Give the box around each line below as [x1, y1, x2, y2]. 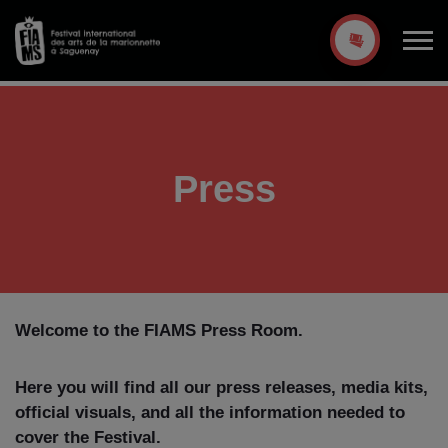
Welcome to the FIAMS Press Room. [15, 321, 303, 340]
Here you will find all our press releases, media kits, [15, 377, 428, 397]
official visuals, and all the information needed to [15, 402, 405, 422]
